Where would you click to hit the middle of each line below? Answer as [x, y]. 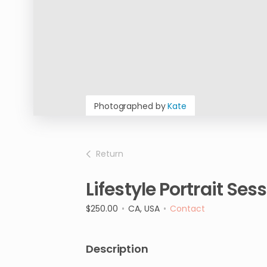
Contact [187, 209]
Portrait [191, 190]
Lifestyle [121, 190]
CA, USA [144, 209]
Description [117, 249]
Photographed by [131, 106]
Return [110, 154]
